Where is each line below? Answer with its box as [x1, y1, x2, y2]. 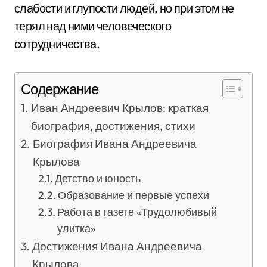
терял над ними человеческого [14, 18, 172, 33]
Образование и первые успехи [58, 188, 210, 202]
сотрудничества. [14, 36, 100, 51]
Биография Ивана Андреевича [32, 136, 197, 151]
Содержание [21, 80, 98, 98]
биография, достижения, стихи [30, 119, 195, 133]
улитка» [57, 222, 96, 235]
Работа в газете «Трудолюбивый [57, 205, 218, 219]
